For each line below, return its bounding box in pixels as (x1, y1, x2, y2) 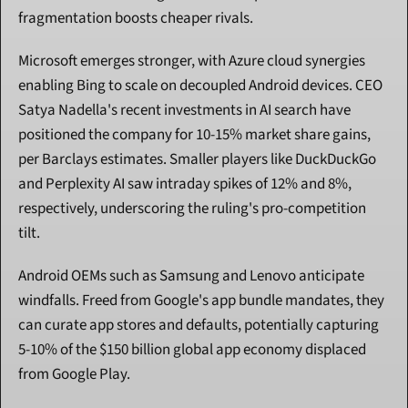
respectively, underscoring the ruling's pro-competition (18, 198, 366, 220)
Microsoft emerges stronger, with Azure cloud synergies (18, 50, 365, 73)
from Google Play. (18, 363, 130, 386)
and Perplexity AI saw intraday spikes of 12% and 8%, (18, 173, 352, 196)
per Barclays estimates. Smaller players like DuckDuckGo (18, 148, 376, 171)
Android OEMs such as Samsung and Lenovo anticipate (18, 265, 364, 288)
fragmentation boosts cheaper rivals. (18, 7, 253, 30)
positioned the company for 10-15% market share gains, (18, 124, 371, 147)
